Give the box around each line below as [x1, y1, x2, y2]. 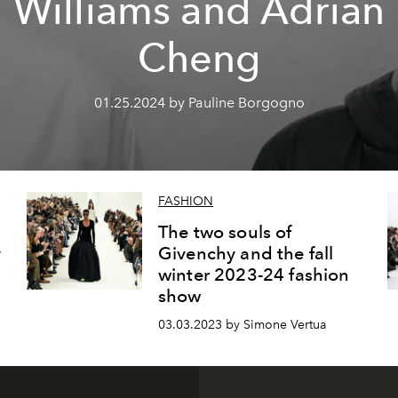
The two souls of [157, 221, 292, 243]
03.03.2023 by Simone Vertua [157, 317, 326, 332]
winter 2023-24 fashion [157, 264, 350, 286]
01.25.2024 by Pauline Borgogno [93, 94, 305, 111]
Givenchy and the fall [157, 243, 334, 265]
